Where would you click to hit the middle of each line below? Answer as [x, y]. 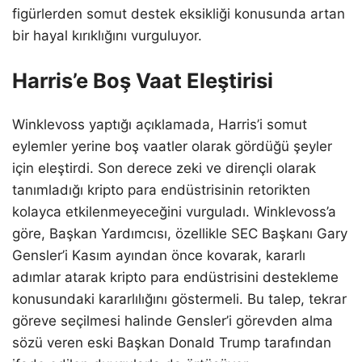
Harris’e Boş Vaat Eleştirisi [143, 80]
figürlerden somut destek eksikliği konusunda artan [179, 13]
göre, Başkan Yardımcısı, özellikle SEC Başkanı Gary [180, 234]
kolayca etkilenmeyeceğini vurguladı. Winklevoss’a [174, 212]
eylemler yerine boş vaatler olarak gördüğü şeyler [172, 147]
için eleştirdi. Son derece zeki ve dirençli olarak [164, 168]
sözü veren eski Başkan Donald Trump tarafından [172, 343]
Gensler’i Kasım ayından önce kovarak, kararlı [159, 256]
